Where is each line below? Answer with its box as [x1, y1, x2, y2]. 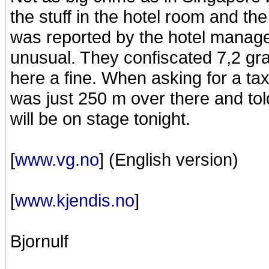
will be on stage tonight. [10, 109, 190, 128]
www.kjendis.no [15, 190, 134, 210]
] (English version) [99, 150, 238, 169]
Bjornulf [10, 231, 68, 251]
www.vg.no [15, 150, 99, 169]
